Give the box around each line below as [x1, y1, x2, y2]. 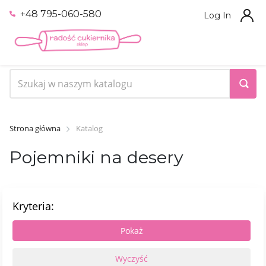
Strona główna [9, 122, 61, 134]
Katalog [76, 122, 103, 134]
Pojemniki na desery [9, 146, 183, 167]
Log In [204, 10, 231, 21]
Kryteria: [12, 198, 54, 213]
